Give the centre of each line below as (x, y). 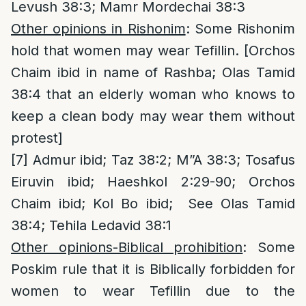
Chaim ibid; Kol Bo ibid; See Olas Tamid (153, 204)
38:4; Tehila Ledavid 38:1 (91, 225)
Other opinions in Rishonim (98, 29)
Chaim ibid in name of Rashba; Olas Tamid (153, 72)
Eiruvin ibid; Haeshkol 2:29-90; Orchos (153, 182)
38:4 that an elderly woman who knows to (153, 94)
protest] (37, 138)
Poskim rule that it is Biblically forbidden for (153, 269)
